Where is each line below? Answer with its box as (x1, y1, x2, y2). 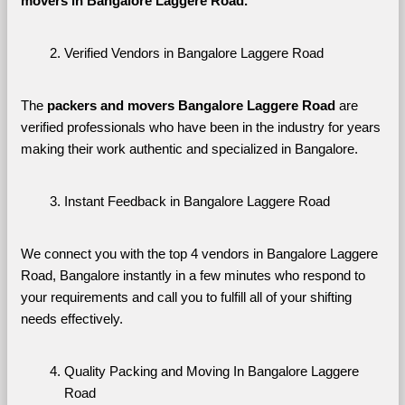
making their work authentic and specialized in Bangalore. (20, 141, 358, 156)
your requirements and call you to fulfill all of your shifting (20, 289, 352, 305)
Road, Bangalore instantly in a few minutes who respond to (20, 268, 365, 283)
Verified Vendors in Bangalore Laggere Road (63, 45, 324, 61)
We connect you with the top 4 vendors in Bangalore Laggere (20, 246, 378, 261)
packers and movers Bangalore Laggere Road (46, 98, 335, 113)
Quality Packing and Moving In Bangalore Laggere (63, 363, 359, 379)
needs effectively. (20, 311, 123, 326)
